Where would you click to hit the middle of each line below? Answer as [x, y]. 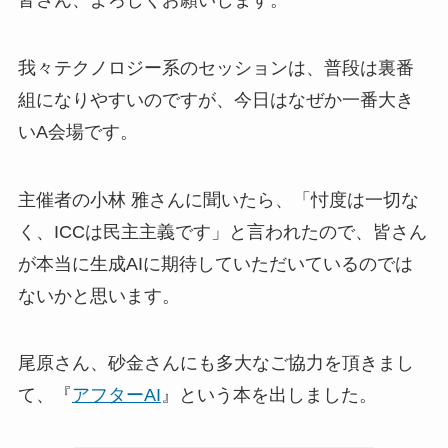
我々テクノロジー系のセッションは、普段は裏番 [215, 67]
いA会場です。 [77, 131]
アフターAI [116, 395]
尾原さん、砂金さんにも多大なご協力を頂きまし [215, 363]
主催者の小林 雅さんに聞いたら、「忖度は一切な [218, 199]
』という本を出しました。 [268, 395]
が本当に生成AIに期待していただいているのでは [215, 263]
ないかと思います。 [98, 295]
